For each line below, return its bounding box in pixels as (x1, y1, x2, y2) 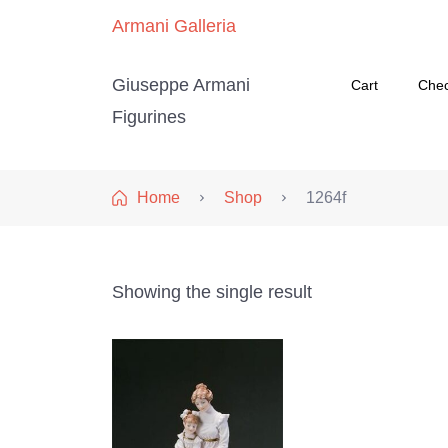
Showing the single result (112, 282, 312, 302)
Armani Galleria (112, 16, 236, 36)
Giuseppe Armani (112, 75, 250, 95)
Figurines (112, 107, 186, 127)
